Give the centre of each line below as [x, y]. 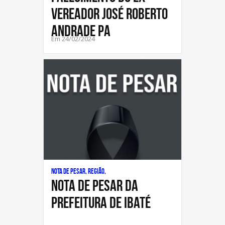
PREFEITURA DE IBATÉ [101, 202]
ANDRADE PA [81, 31]
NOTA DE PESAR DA [95, 185]
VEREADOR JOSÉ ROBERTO [109, 14]
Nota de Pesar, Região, [79, 171]
